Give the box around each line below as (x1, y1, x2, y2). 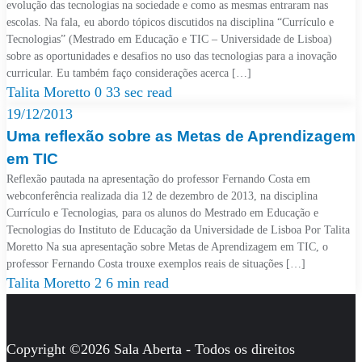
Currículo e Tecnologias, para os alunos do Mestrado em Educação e (6, 207, 318, 219)
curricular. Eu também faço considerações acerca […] (6, 67, 251, 79)
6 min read (106, 275, 169, 291)
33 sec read (106, 84, 172, 100)
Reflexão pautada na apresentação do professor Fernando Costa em (6, 173, 310, 185)
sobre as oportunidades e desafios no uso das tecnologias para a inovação (6, 50, 337, 62)
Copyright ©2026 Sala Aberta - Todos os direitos (6, 341, 295, 357)
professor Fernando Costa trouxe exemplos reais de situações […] (6, 258, 305, 270)
